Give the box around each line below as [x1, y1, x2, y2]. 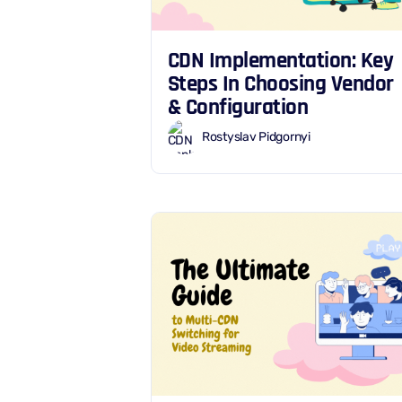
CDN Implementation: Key [167, 47, 394, 75]
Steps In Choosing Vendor [167, 70, 394, 99]
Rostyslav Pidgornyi [202, 128, 310, 144]
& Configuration [167, 93, 309, 122]
